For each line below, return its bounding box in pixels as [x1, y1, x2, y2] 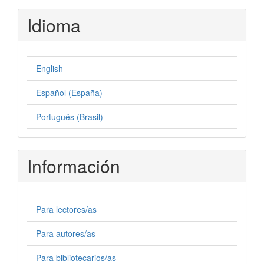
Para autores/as [36, 227, 95, 239]
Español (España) [36, 86, 103, 98]
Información [27, 153, 120, 179]
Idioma [27, 12, 81, 38]
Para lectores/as [36, 203, 97, 215]
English [36, 62, 63, 74]
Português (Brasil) [36, 110, 103, 123]
